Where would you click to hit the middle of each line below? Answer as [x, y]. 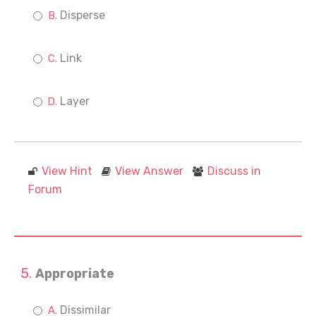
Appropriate [75, 274]
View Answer [149, 171]
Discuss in [234, 171]
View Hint [67, 171]
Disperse [83, 15]
